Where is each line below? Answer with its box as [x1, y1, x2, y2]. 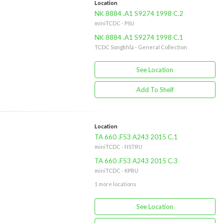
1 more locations [94, 181, 136, 187]
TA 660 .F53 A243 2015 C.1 [94, 133, 178, 141]
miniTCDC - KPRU [94, 167, 138, 174]
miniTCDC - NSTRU [94, 143, 142, 150]
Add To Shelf [136, 86, 174, 94]
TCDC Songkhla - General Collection [94, 44, 187, 50]
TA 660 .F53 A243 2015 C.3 [94, 157, 178, 165]
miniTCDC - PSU [94, 20, 134, 26]
